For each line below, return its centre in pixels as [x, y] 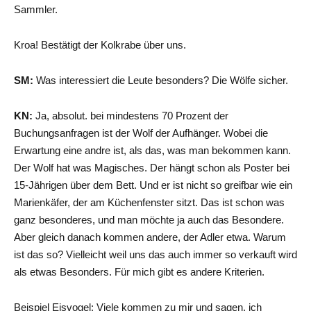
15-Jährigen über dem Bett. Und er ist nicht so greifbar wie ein [153, 185]
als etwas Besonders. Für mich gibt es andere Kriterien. [139, 271]
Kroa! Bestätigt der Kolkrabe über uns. [100, 44]
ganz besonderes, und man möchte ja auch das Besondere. [149, 219]
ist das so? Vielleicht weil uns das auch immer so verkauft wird [155, 254]
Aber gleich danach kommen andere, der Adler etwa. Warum [150, 237]
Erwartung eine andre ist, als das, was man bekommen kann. [152, 150]
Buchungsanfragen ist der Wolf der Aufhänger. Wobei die [141, 133]
